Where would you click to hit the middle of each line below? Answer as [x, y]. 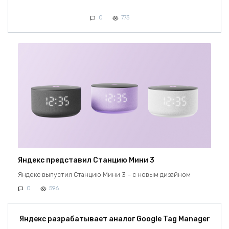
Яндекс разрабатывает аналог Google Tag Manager [114, 219]
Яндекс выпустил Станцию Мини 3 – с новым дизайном [104, 175]
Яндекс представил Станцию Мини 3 [86, 161]
